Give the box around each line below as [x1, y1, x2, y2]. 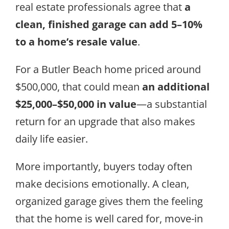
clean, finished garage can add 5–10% [15, 17, 202, 31]
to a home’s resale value [15, 34, 138, 49]
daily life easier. [15, 131, 88, 146]
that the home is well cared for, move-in [15, 211, 203, 225]
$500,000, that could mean [15, 79, 142, 94]
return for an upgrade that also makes [15, 114, 195, 128]
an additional [142, 79, 210, 94]
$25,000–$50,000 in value [15, 97, 136, 111]
